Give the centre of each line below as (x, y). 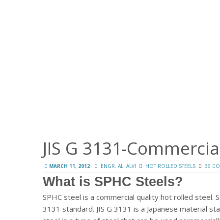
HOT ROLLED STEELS (170, 166)
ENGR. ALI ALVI (118, 166)
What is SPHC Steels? (113, 181)
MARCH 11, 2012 (69, 166)
